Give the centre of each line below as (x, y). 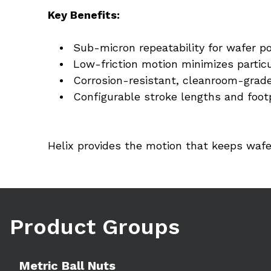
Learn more (34, 254)
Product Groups (95, 227)
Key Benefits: (84, 15)
